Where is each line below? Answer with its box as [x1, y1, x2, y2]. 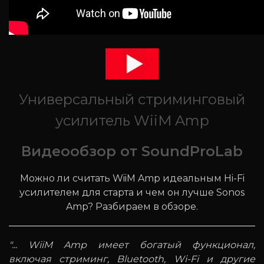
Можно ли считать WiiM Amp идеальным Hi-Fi [19, 172, 245, 184]
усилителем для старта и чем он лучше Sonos [19, 186, 245, 198]
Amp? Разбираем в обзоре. [66, 200, 198, 212]
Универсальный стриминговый [19, 90, 245, 108]
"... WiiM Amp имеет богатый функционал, [9, 239, 255, 250]
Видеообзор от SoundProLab [21, 142, 243, 160]
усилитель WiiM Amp [55, 111, 209, 129]
